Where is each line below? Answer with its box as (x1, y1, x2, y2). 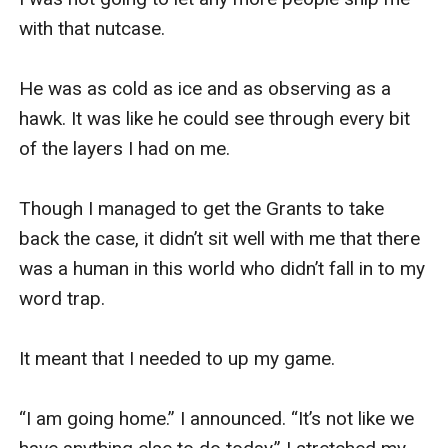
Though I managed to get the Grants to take (19, 196, 385, 220)
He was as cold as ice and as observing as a (19, 76, 392, 100)
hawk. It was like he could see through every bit (19, 106, 411, 130)
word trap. (19, 286, 111, 310)
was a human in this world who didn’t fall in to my (19, 256, 426, 280)
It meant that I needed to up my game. (19, 346, 341, 370)
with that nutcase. (19, 16, 171, 40)
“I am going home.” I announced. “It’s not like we (19, 406, 415, 430)
